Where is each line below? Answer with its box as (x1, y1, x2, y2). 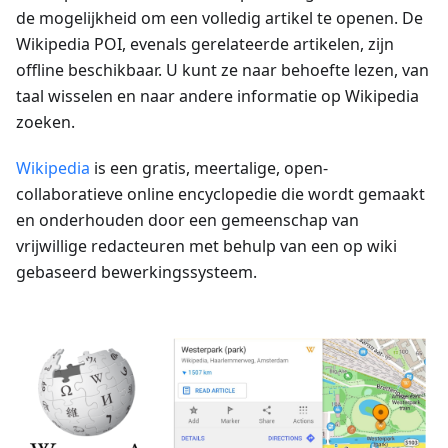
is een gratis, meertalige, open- (90, 157, 328, 180)
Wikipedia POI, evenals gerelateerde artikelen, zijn (16, 33, 394, 56)
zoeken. (16, 111, 75, 134)
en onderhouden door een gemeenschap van (16, 209, 359, 232)
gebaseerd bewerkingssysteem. (16, 261, 257, 284)
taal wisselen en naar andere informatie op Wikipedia (16, 85, 419, 108)
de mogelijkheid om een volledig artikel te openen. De (16, 7, 423, 30)
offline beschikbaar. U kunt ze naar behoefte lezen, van (16, 59, 429, 82)
